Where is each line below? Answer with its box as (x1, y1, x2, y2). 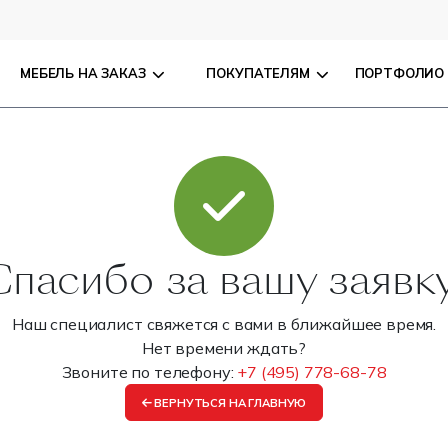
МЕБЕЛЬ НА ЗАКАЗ (20, 65, 146, 81)
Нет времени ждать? (141, 338, 307, 358)
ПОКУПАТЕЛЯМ (206, 65, 310, 81)
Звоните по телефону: (61, 362, 238, 382)
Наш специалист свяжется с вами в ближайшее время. (11, 314, 437, 334)
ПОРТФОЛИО (354, 65, 445, 81)
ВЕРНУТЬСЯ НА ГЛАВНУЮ (151, 395, 307, 410)
